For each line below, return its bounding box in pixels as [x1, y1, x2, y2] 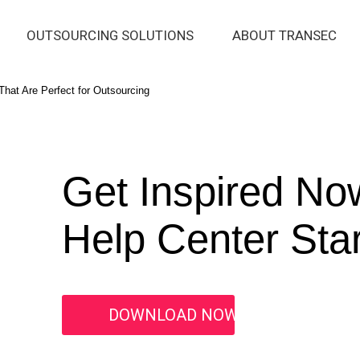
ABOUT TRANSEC [231, 27, 337, 43]
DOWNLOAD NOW [108, 305, 239, 325]
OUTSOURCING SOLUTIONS [27, 27, 194, 43]
